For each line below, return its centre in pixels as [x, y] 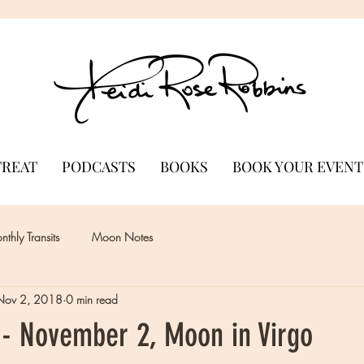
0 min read [92, 300]
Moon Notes [122, 237]
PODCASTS [99, 166]
